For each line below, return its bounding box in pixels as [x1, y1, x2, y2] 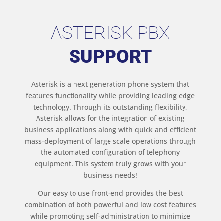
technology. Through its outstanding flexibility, [33, 102, 188, 112]
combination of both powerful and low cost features [24, 200, 196, 210]
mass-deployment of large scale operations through [25, 136, 196, 146]
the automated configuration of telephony [41, 147, 180, 157]
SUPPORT [69, 46, 152, 68]
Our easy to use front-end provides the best [37, 188, 183, 198]
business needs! [83, 170, 138, 180]
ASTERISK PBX [51, 22, 170, 44]
